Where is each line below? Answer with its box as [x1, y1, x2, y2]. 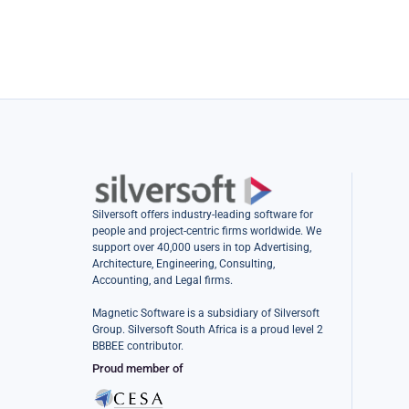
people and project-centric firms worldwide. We [91, 225, 321, 238]
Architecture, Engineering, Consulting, [91, 257, 275, 271]
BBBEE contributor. [91, 340, 184, 353]
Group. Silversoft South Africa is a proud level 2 [91, 323, 323, 337]
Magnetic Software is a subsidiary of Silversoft [91, 307, 320, 320]
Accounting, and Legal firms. [91, 274, 233, 288]
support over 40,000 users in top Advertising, [91, 241, 311, 255]
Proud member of [91, 362, 184, 376]
